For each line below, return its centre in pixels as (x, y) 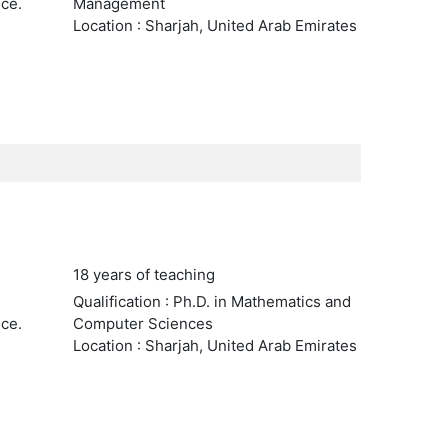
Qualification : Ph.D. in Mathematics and (211, 301)
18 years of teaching (143, 274)
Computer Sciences (142, 323)
